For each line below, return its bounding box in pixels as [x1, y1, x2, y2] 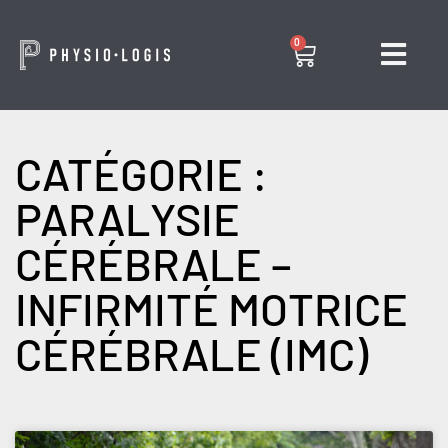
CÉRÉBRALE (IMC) [15, 326, 368, 380]
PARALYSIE [15, 191, 240, 245]
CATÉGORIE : [15, 146, 268, 200]
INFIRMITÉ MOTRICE [15, 281, 408, 335]
